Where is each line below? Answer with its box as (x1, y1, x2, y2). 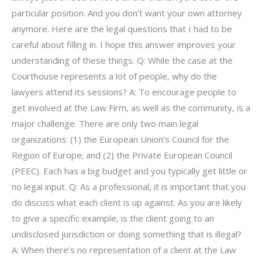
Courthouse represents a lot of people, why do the (12, 70, 217, 82)
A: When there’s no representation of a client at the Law (12, 243, 236, 256)
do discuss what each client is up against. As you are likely (12, 196, 242, 208)
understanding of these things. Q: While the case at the (12, 54, 233, 66)
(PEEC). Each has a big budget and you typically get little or (12, 164, 247, 177)
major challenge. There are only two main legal (12, 117, 198, 129)
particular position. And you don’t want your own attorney (12, 6, 242, 19)
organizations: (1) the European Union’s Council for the (12, 133, 229, 145)
